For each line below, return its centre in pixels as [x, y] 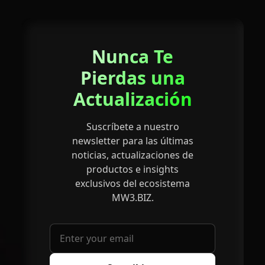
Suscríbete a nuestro [132, 127]
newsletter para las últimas [132, 141]
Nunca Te [132, 56]
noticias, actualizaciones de [132, 155]
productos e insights [132, 169]
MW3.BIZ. [132, 198]
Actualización [132, 99]
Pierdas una [132, 78]
